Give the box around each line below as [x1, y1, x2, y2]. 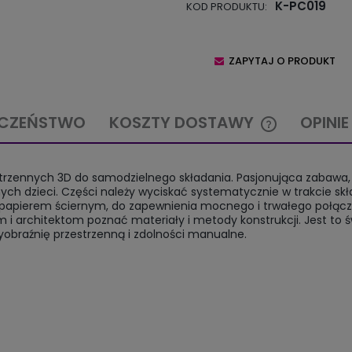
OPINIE [300, 112, 349, 134]
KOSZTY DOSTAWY [109, 112, 258, 134]
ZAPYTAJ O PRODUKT [228, 53, 335, 69]
